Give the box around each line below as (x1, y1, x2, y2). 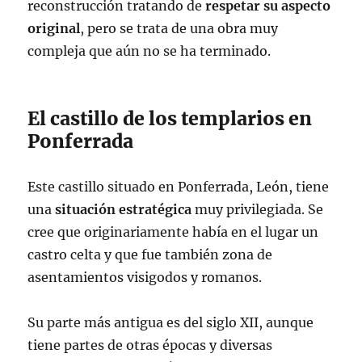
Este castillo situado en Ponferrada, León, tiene (27, 179, 330, 195)
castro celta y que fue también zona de (27, 246, 273, 263)
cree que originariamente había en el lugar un (27, 224, 319, 240)
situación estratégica (55, 201, 192, 217)
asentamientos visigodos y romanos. (27, 269, 263, 285)
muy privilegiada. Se (192, 201, 324, 217)
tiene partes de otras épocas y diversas (27, 337, 273, 353)
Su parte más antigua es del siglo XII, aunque (27, 314, 314, 330)
